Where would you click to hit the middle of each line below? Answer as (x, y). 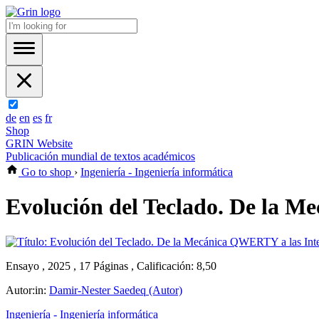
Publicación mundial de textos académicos (100, 156)
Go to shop (46, 172)
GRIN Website (39, 143)
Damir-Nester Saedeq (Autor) (116, 290)
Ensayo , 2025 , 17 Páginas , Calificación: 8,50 (111, 266)
